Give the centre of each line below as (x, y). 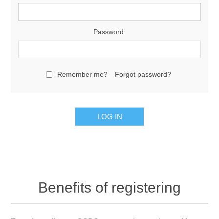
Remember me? (82, 74)
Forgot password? (143, 74)
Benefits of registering (109, 187)
